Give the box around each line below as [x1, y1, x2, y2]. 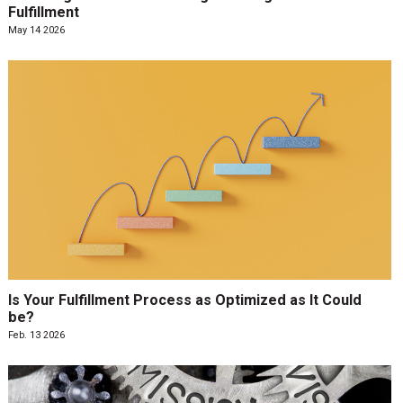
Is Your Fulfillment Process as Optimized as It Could [7, 291, 362, 309]
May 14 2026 [7, 23, 65, 36]
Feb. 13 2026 [7, 329, 65, 342]
